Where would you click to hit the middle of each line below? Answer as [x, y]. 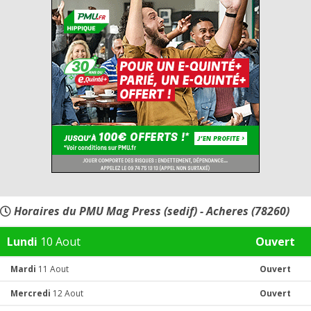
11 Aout [52, 269]
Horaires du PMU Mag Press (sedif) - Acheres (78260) [150, 211]
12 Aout [67, 293]
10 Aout [59, 242]
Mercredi [31, 293]
